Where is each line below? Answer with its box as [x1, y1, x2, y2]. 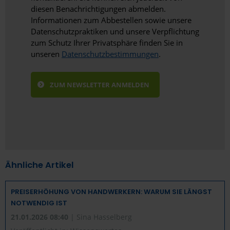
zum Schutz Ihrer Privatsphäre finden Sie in [31, 37, 183, 48]
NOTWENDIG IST [11, 198, 67, 208]
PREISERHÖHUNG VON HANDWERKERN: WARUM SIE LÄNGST [11, 187, 212, 197]
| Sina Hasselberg [70, 212, 132, 222]
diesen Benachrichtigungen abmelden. [31, 4, 166, 14]
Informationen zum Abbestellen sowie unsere [31, 15, 191, 26]
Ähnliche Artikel [5, 159, 74, 171]
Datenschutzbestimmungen [62, 49, 159, 60]
